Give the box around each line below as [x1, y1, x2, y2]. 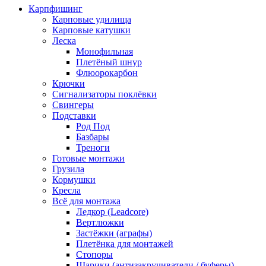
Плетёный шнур [76, 56, 142, 67]
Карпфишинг [28, 3, 83, 14]
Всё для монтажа [52, 195, 121, 206]
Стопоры [76, 249, 113, 259]
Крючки [52, 78, 85, 88]
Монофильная [76, 46, 133, 56]
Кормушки [52, 174, 96, 185]
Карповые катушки [52, 24, 131, 35]
